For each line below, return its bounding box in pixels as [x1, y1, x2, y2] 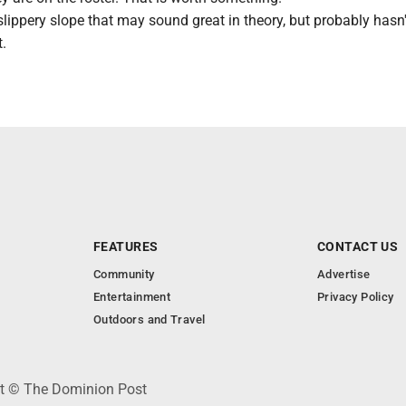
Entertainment [93, 290, 171, 304]
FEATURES [93, 239, 159, 254]
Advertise [317, 267, 371, 281]
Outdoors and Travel [93, 313, 206, 326]
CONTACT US [317, 239, 399, 254]
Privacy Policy [317, 290, 394, 304]
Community [93, 267, 155, 281]
